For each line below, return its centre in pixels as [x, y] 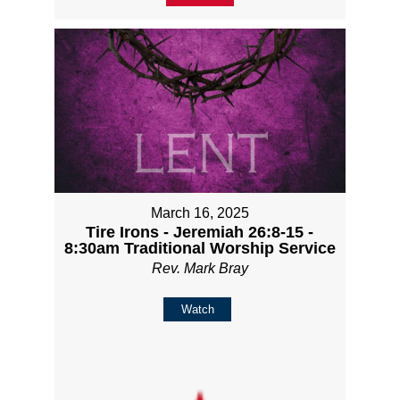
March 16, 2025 [200, 212]
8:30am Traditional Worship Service [200, 248]
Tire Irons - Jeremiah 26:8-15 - [200, 232]
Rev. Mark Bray [200, 268]
